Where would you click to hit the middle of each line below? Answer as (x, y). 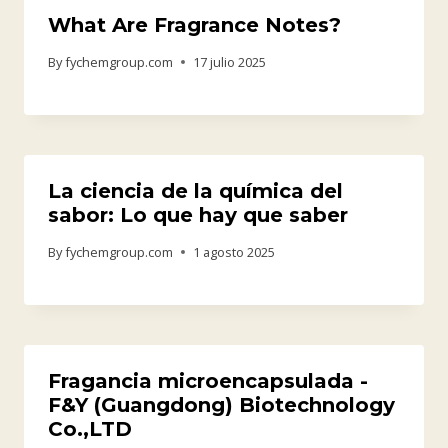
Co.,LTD (90, 428)
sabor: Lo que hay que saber (198, 214)
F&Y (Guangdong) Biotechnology (221, 404)
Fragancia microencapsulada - (208, 380)
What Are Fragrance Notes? (194, 25)
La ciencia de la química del (195, 190)
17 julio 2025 (230, 61)
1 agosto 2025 (234, 251)
